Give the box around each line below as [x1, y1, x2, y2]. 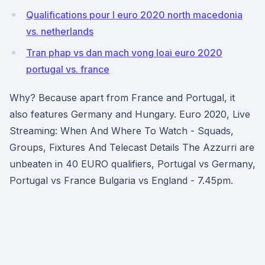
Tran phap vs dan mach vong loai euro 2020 [26, 47, 222, 59]
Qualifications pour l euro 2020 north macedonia [26, 9, 243, 21]
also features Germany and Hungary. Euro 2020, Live [9, 108, 250, 120]
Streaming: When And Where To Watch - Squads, [9, 125, 234, 137]
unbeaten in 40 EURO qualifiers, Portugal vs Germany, [9, 158, 256, 170]
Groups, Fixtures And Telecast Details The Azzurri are [9, 141, 254, 153]
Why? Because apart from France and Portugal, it [9, 92, 235, 104]
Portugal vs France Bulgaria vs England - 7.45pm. [9, 174, 233, 186]
